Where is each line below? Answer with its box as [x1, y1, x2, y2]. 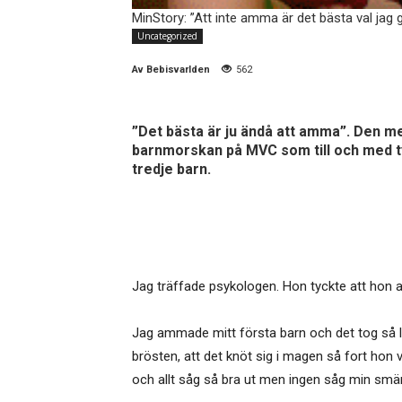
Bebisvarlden [146, 64, 210, 75]
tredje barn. [132, 161, 211, 178]
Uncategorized [137, 30, 197, 42]
